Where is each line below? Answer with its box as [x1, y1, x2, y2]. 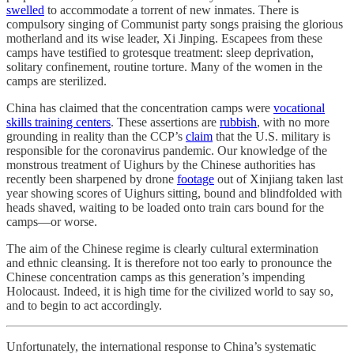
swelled [6, 3, 44, 17]
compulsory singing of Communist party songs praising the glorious [6, 17, 343, 32]
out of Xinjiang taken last [214, 172, 343, 186]
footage [177, 172, 214, 186]
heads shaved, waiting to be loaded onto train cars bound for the [6, 201, 324, 215]
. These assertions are [111, 115, 220, 130]
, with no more [257, 115, 330, 130]
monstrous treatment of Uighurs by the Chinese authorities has [6, 158, 315, 172]
